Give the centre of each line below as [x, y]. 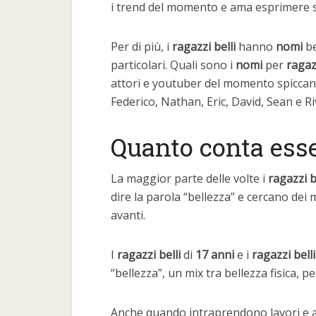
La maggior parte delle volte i [189, 178]
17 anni [213, 255]
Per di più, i [141, 47]
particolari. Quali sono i [173, 65]
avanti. [128, 215]
